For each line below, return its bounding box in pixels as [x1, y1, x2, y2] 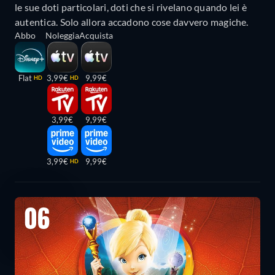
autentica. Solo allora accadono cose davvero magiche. [15, 16, 249, 28]
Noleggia [45, 30, 79, 41]
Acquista [79, 30, 113, 41]
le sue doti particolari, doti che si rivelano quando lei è [15, 1, 247, 14]
